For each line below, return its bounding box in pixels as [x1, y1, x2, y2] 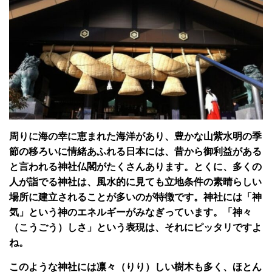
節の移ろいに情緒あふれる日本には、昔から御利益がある [9, 146, 262, 157]
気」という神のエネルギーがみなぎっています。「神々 [9, 206, 252, 217]
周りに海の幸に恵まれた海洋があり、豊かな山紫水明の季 [9, 131, 262, 141]
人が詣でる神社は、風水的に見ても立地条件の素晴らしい [9, 176, 262, 187]
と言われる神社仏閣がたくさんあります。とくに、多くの [9, 161, 262, 172]
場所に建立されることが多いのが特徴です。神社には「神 [9, 191, 262, 202]
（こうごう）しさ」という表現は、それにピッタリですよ [9, 222, 262, 233]
